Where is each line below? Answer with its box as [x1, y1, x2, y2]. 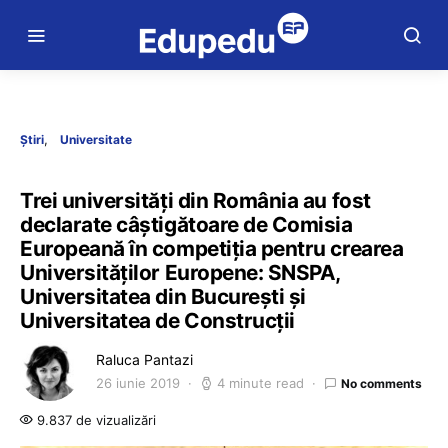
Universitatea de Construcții [20, 308, 295, 333]
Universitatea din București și [20, 284, 306, 309]
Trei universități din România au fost [20, 188, 371, 213]
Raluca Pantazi [96, 351, 193, 368]
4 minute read [217, 375, 304, 391]
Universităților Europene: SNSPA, [20, 260, 341, 285]
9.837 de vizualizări [33, 412, 156, 428]
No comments [341, 375, 422, 391]
